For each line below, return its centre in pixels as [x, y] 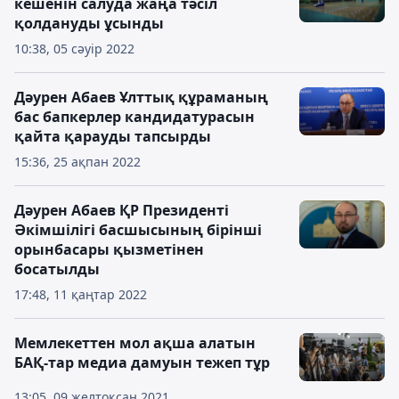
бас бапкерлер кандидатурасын [134, 117]
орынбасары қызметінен [109, 249]
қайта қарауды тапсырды [113, 136]
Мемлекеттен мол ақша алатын [135, 343]
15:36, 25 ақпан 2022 [77, 162]
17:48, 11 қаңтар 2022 [81, 294]
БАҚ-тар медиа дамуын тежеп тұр [142, 362]
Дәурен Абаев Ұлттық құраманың [141, 97]
